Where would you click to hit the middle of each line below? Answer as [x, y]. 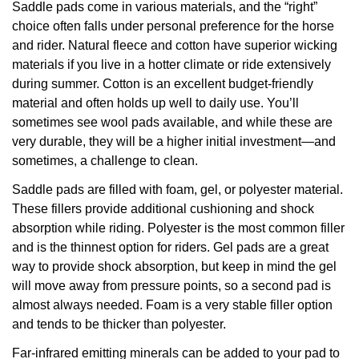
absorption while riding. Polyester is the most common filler [178, 228]
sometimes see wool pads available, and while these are [172, 123]
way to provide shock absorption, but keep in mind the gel [174, 267]
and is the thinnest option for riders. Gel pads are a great [170, 248]
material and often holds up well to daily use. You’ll [155, 103]
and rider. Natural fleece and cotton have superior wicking [175, 46]
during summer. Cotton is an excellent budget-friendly [163, 84]
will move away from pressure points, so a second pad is [171, 286]
